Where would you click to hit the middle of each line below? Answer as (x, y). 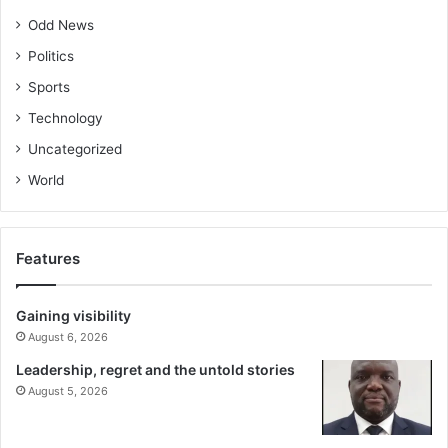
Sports (49, 87)
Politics (51, 56)
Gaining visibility (73, 316)
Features (48, 259)
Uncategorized (75, 149)
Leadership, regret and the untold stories (155, 370)
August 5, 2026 (68, 391)
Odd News (61, 25)
